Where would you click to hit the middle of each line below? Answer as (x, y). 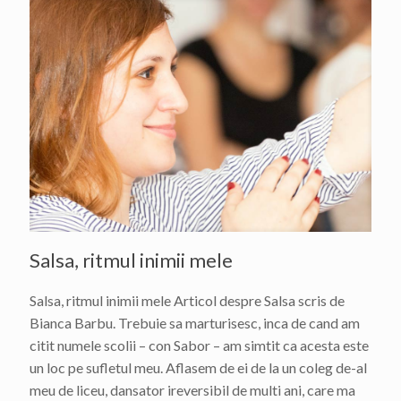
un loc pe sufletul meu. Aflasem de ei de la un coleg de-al (198, 368)
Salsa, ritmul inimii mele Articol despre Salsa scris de (187, 301)
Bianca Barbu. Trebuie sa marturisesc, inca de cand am (195, 323)
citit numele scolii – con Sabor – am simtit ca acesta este (199, 346)
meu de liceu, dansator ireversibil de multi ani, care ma (192, 390)
